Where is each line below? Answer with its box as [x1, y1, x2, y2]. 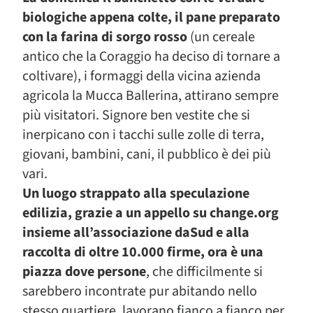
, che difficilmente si [146, 262, 263, 282]
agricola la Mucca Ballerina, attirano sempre [22, 86, 279, 105]
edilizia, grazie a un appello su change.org [22, 203, 279, 223]
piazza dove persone [22, 262, 146, 282]
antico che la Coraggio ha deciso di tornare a [22, 47, 280, 66]
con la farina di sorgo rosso [22, 27, 187, 47]
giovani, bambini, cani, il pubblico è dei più [22, 145, 271, 164]
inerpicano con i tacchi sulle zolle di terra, [22, 125, 264, 145]
